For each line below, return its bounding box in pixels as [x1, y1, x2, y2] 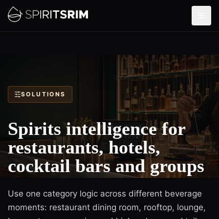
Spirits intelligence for [8, 118, 185, 139]
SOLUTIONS [21, 90, 66, 98]
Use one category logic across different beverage [8, 189, 202, 198]
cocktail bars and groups [8, 155, 204, 176]
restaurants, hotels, [8, 137, 160, 157]
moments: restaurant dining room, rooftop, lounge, [8, 202, 206, 212]
